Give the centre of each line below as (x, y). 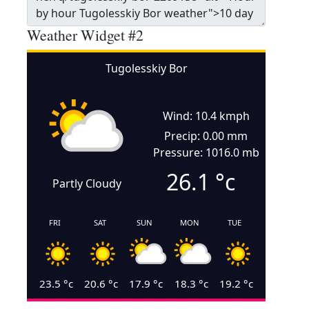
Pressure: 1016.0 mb (206, 152)
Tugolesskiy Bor (146, 68)
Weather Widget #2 (85, 35)
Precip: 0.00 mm (206, 136)
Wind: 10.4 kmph (206, 116)
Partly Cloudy (87, 183)
